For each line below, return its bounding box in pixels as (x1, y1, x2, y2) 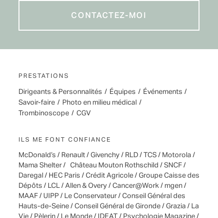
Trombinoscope (18, 109, 69, 117)
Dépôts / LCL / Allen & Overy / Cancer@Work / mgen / (18, 182, 186, 189)
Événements (143, 88, 182, 95)
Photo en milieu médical (62, 99, 137, 106)
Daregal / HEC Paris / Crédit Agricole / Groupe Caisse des (18, 172, 200, 179)
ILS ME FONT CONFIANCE (18, 136, 111, 143)
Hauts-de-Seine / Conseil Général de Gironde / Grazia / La (18, 202, 199, 210)
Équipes (109, 88, 136, 95)
